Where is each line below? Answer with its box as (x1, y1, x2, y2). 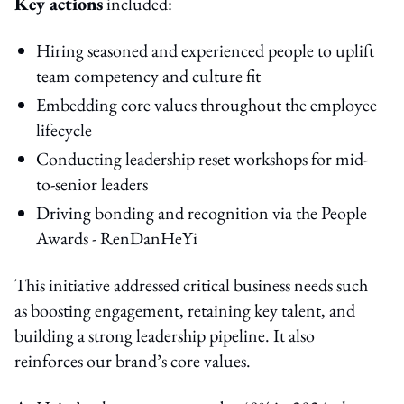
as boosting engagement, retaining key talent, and (14, 298, 355, 322)
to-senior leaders (36, 171, 148, 196)
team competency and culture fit (36, 63, 261, 87)
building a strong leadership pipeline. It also (14, 323, 315, 347)
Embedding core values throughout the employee (36, 92, 377, 116)
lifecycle (36, 117, 92, 142)
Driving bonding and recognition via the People (36, 200, 367, 225)
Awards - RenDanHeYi (36, 225, 197, 250)
